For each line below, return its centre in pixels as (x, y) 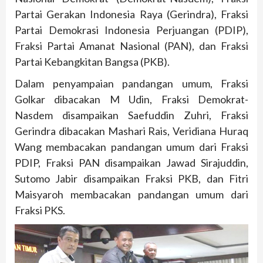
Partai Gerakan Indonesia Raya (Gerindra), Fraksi (131, 14)
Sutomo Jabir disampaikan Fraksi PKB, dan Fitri (131, 179)
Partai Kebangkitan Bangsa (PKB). (92, 62)
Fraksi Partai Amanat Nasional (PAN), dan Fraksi (131, 46)
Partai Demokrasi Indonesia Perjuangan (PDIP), (131, 30)
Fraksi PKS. (40, 210)
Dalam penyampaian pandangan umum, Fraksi (131, 84)
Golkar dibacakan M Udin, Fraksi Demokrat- (131, 100)
